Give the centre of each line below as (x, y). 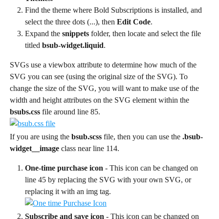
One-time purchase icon (65, 168)
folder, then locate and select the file (146, 34)
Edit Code (134, 22)
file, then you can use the (142, 137)
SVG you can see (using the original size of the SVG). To (100, 77)
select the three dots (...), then (71, 22)
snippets (76, 34)
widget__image (34, 149)
